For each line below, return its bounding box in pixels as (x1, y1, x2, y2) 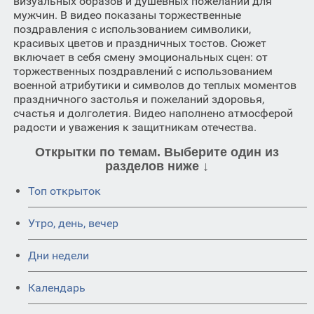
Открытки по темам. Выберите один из (35, 145, 279, 159)
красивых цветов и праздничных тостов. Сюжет (13, 36, 266, 50)
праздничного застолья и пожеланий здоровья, (13, 93, 264, 106)
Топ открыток (28, 184, 101, 198)
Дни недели (28, 249, 89, 262)
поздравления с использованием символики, (13, 22, 251, 36)
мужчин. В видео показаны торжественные (13, 8, 241, 22)
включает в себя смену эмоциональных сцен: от (13, 50, 268, 64)
